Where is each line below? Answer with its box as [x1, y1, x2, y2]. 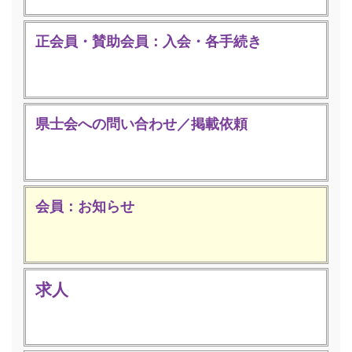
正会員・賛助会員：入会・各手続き [35, 31, 262, 49]
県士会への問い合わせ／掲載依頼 [35, 114, 247, 132]
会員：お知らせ [35, 196, 134, 214]
